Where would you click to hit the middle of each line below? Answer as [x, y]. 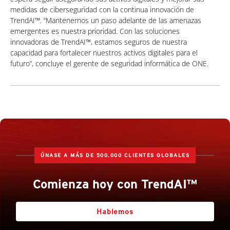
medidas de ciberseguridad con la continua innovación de [102, 10]
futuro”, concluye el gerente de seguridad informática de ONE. [109, 64]
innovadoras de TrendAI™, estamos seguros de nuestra [99, 42]
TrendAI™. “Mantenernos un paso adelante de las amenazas [106, 21]
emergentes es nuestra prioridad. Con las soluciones [95, 31]
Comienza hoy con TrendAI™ [115, 184]
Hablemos [115, 212]
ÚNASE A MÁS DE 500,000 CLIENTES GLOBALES [115, 155]
